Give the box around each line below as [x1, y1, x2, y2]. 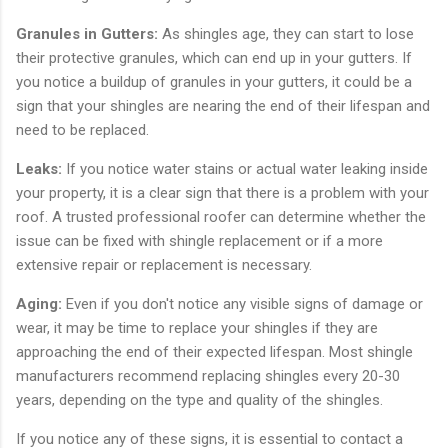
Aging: [16, 294, 66, 313]
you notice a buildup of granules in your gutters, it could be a [16, 72, 412, 91]
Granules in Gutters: [16, 24, 162, 43]
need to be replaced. [16, 120, 149, 139]
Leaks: [16, 159, 62, 178]
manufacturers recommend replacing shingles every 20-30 [16, 366, 400, 385]
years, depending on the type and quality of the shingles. [16, 390, 383, 409]
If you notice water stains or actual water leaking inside [62, 159, 428, 178]
